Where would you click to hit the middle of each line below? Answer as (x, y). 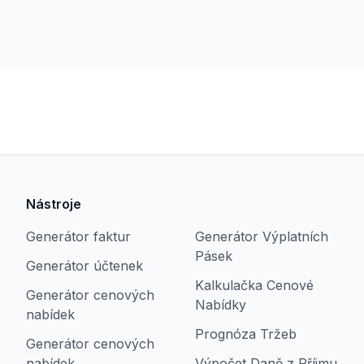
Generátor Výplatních (262, 236)
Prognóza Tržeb (246, 334)
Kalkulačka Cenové (254, 285)
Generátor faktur (78, 236)
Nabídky (221, 305)
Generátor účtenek (84, 266)
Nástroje (54, 204)
